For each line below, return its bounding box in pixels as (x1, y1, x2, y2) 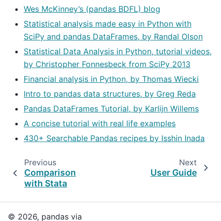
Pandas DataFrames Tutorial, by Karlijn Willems (24, 103, 199, 113)
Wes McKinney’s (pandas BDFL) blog (24, 3, 160, 14)
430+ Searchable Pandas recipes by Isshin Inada (24, 133, 205, 143)
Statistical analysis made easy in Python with (24, 18, 191, 29)
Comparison (24, 167, 76, 178)
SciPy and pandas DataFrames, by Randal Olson (24, 31, 203, 41)
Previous (24, 157, 56, 167)
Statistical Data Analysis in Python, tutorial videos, (24, 46, 212, 56)
